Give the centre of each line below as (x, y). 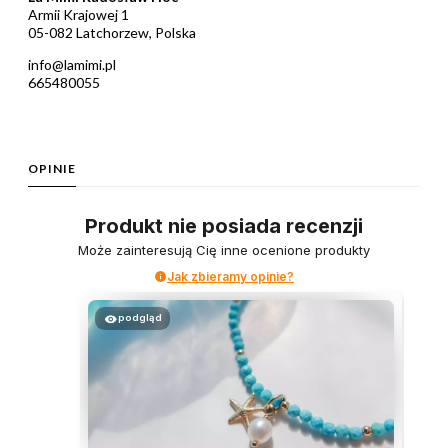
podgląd (139, 317)
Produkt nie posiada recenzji (224, 225)
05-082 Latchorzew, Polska (112, 32)
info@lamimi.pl (72, 64)
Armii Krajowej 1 (78, 14)
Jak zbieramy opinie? (230, 276)
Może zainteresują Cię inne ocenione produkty (224, 249)
